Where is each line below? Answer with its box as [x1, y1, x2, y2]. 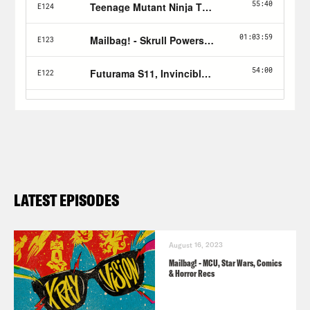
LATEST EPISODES [14, 189, 119, 210]
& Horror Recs [169, 267, 215, 279]
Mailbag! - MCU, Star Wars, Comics [169, 257, 282, 268]
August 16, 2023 [169, 240, 223, 249]
